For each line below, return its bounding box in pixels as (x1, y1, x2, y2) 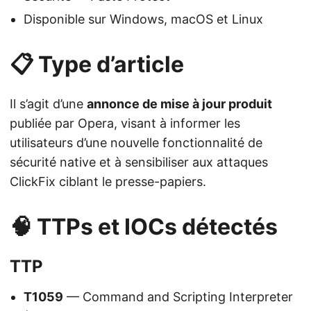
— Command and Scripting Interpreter (63, 289, 293, 305)
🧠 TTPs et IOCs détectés (10, 213, 278, 241)
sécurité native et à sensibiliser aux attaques (10, 155, 268, 170)
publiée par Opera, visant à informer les (10, 116, 240, 131)
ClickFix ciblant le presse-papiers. (10, 174, 206, 190)
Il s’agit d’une (10, 96, 87, 112)
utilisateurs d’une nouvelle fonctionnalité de (10, 135, 262, 151)
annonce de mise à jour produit (87, 96, 272, 112)
